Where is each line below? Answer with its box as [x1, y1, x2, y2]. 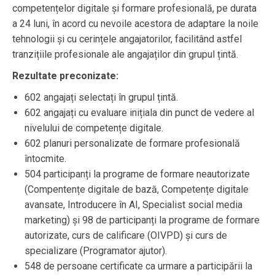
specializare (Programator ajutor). [25, 245, 167, 257]
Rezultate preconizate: [12, 70, 118, 82]
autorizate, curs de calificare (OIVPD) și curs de [25, 230, 227, 242]
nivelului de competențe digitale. [25, 122, 163, 134]
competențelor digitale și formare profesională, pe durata [12, 2, 257, 15]
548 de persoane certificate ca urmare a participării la [25, 260, 252, 273]
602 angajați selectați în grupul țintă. [25, 91, 178, 104]
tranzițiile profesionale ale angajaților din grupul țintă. [12, 48, 238, 61]
